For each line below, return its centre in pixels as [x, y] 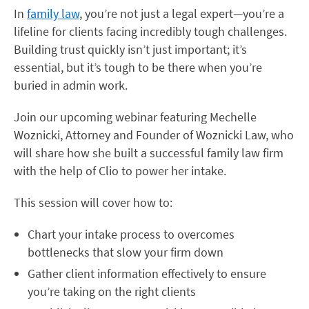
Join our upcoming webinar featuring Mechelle [135, 117]
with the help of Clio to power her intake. [120, 171]
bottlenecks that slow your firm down [126, 252]
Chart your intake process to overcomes [131, 234]
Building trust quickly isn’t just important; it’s [130, 49]
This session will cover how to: [93, 202]
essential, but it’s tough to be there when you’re [138, 67]
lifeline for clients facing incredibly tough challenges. [150, 31]
